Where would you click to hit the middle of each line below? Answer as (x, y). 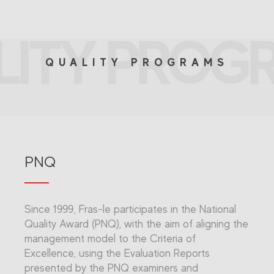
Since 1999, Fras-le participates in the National (130, 209)
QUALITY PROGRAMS (137, 62)
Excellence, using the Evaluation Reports (117, 253)
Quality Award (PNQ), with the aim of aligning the (136, 224)
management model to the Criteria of (110, 239)
